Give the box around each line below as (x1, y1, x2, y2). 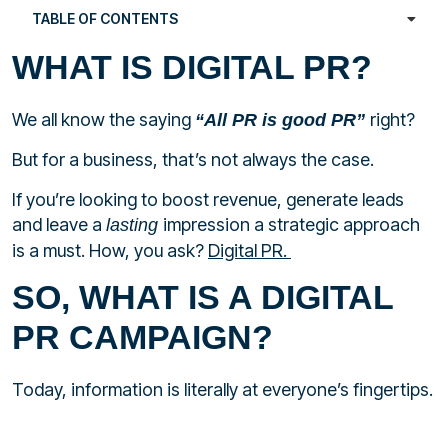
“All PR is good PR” (195, 110, 365, 130)
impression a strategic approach (163, 213, 420, 235)
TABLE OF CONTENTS (32, 10, 178, 27)
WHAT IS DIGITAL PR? (12, 48, 372, 86)
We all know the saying (12, 109, 195, 130)
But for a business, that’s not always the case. (12, 149, 374, 171)
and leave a (12, 213, 106, 235)
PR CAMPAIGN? (12, 318, 273, 357)
